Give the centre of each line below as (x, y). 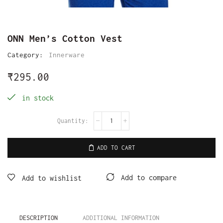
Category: (27, 55)
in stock (36, 98)
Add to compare (149, 178)
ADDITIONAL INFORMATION (121, 218)
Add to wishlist (52, 178)
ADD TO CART (116, 148)
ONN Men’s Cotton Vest (65, 38)
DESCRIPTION (38, 218)
